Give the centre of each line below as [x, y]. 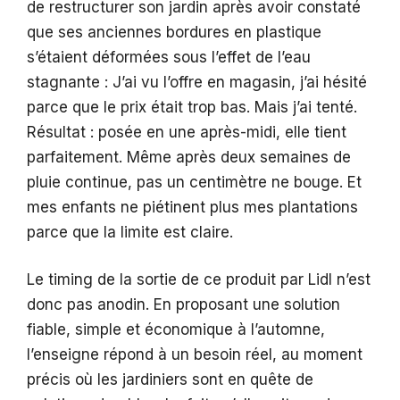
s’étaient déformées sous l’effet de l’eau [169, 57]
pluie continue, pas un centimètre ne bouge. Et [194, 182]
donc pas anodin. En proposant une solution [183, 305]
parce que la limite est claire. [130, 232]
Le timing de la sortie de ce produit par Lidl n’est [199, 280]
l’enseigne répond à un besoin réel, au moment [195, 355]
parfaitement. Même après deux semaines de [189, 157]
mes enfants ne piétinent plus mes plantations [192, 207]
